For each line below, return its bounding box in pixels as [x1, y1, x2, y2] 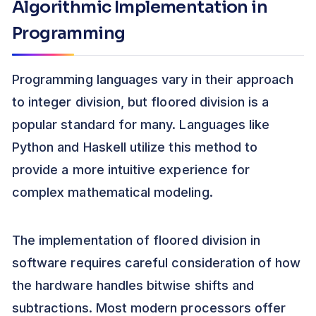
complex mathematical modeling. [12, 185, 213, 200]
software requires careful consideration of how [12, 255, 301, 271]
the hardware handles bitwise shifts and [12, 278, 255, 293]
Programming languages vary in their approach [12, 72, 294, 87]
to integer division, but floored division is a [12, 95, 269, 110]
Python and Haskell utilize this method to [12, 140, 258, 155]
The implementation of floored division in [12, 233, 261, 248]
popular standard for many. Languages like [12, 117, 270, 133]
